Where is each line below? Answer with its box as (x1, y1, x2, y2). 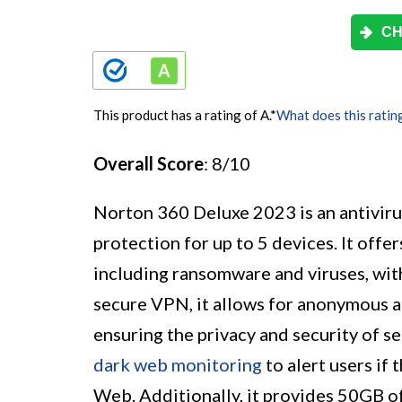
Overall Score (93, 153, 204, 175)
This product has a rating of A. (93, 107, 270, 124)
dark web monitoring (93, 354, 262, 376)
